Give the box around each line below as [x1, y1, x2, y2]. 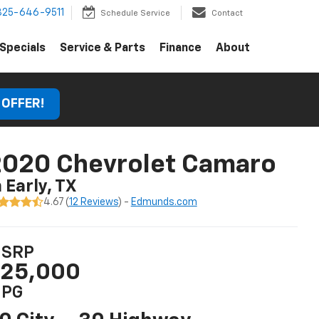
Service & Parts [60, 43, 145, 55]
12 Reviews [68, 197, 118, 207]
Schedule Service [100, 9, 170, 18]
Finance [159, 43, 202, 55]
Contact [211, 9, 243, 18]
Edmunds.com [130, 197, 197, 207]
